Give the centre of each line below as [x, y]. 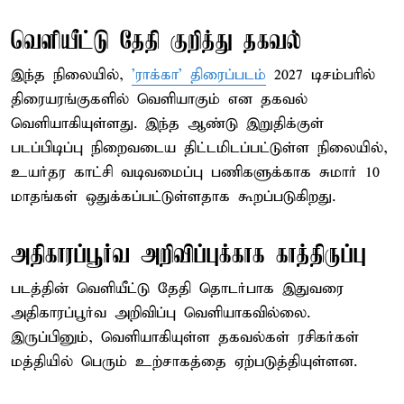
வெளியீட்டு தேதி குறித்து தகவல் [156, 41]
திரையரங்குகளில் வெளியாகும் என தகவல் [159, 99]
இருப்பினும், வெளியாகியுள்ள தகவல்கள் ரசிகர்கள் [185, 337]
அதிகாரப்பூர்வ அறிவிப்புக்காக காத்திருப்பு [188, 255]
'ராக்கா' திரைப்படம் [199, 75]
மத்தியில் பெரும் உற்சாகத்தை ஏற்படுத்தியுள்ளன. [184, 362]
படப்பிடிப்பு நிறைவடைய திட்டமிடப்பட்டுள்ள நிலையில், [199, 148]
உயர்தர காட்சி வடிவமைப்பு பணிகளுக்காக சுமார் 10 [195, 172]
